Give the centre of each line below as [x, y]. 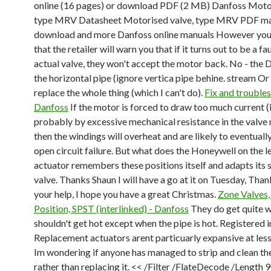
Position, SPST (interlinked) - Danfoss [111, 208]
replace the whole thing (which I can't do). [119, 92]
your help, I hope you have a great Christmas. [126, 194]
